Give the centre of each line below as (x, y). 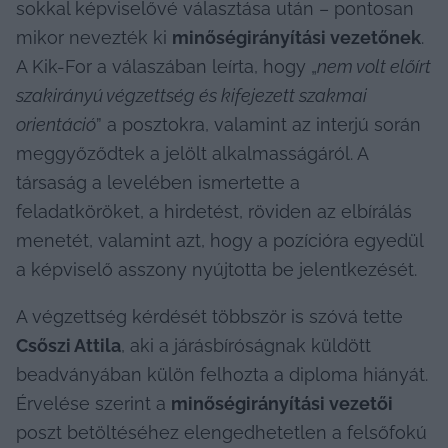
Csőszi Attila (68, 345)
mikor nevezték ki (94, 37)
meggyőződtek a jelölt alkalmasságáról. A (192, 153)
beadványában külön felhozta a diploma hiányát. (222, 374)
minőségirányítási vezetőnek (296, 37)
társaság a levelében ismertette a (158, 182)
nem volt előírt (374, 66)
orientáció (56, 124)
